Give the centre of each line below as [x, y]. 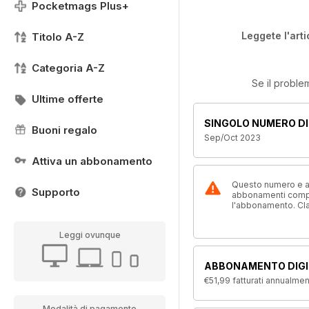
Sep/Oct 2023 [232, 138]
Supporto [56, 192]
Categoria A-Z [68, 68]
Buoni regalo [64, 130]
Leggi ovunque [90, 235]
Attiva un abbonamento [92, 161]
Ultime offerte [68, 99]
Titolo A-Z [58, 37]
